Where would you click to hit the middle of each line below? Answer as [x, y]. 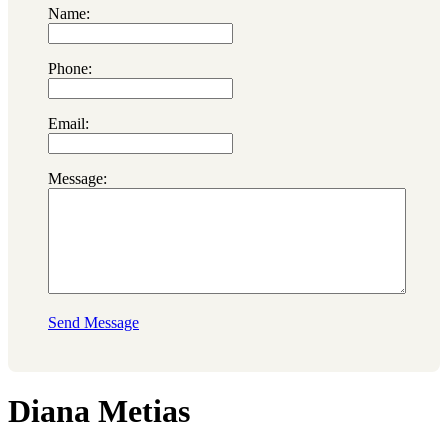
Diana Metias [99, 411]
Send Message [93, 322]
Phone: [70, 68]
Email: [68, 123]
